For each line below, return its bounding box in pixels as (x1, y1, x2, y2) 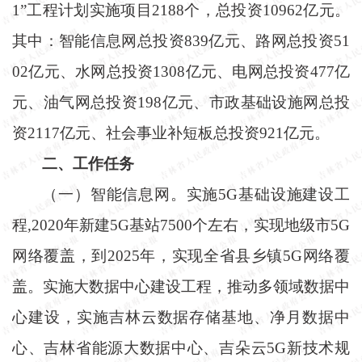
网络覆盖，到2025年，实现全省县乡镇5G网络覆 (12, 246, 350, 264)
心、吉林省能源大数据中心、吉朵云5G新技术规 (12, 339, 350, 356)
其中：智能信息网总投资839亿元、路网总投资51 (12, 32, 350, 49)
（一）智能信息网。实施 (42, 185, 219, 203)
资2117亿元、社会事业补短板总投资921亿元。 (12, 124, 330, 141)
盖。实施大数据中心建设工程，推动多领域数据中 (12, 277, 350, 295)
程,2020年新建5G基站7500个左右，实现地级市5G (12, 216, 350, 234)
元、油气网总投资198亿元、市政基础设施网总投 (12, 93, 350, 111)
